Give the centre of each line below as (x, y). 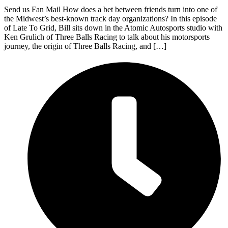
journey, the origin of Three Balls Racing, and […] (85, 46)
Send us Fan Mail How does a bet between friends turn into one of (111, 9)
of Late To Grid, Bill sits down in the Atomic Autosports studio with (113, 27)
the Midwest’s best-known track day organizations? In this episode (110, 18)
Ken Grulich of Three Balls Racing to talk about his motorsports (107, 37)
